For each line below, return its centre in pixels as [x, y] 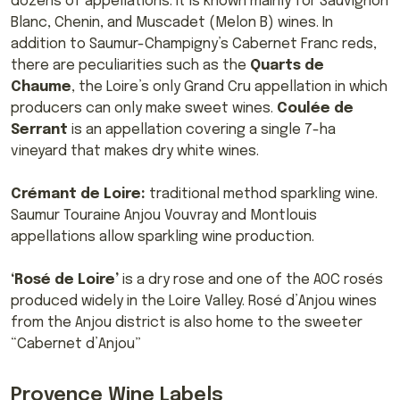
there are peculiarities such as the [130, 65]
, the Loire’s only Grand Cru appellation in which [229, 87]
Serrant [41, 129]
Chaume [41, 87]
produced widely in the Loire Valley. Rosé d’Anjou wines [194, 301]
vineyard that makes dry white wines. [135, 151]
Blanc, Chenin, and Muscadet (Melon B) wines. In [172, 22]
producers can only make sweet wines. [142, 108]
